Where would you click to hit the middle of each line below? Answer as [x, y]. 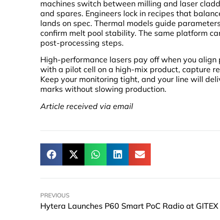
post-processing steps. [82, 42]
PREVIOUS [55, 195]
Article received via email [87, 106]
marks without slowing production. [103, 89]
